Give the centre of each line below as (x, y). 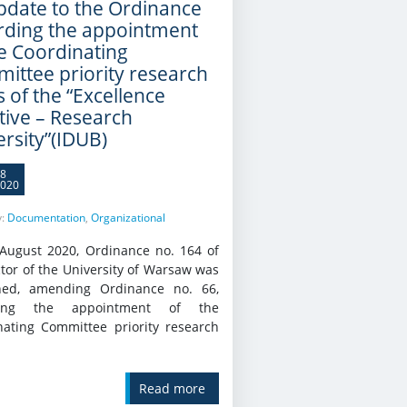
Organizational (128, 217)
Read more (172, 388)
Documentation (46, 217)
